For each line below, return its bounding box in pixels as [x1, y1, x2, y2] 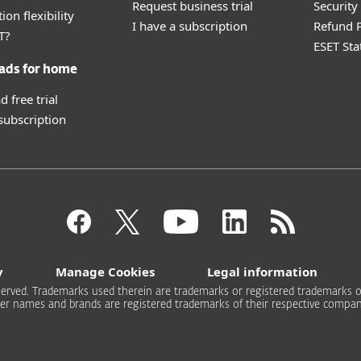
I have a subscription [132, 18, 247, 34]
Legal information [207, 263, 317, 280]
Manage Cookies [56, 263, 155, 280]
